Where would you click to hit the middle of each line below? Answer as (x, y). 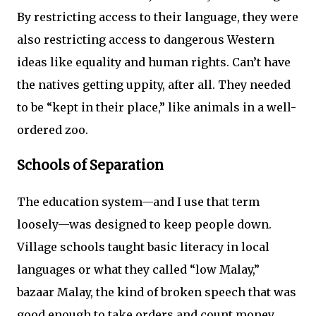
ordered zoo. (53, 130)
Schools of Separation (90, 166)
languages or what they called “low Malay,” (138, 269)
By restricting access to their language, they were (158, 17)
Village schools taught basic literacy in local (143, 247)
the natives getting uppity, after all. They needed (154, 85)
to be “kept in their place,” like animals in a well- (157, 108)
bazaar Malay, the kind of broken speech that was (157, 292)
